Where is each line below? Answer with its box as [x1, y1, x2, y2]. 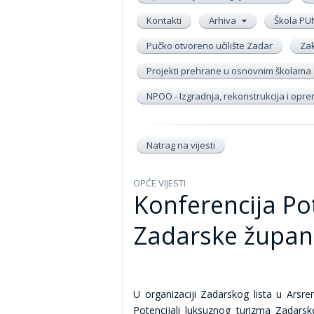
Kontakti [146, 14, 182, 27]
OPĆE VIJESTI [133, 177, 186, 189]
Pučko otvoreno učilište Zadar [146, 39, 273, 52]
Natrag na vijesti [146, 139, 215, 151]
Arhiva [209, 14, 238, 27]
